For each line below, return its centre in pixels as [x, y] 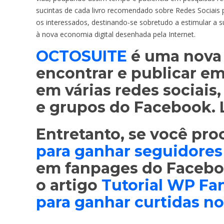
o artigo [69, 185]
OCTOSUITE [81, 56]
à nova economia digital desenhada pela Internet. [116, 34]
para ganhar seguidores [129, 151]
